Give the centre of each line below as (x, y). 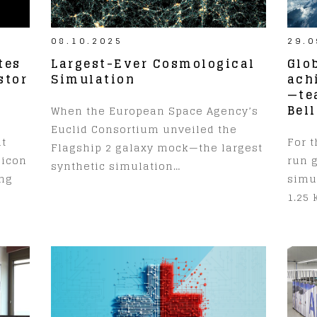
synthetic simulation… (116, 166)
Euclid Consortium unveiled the (144, 129)
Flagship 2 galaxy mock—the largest (157, 147)
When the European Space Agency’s (155, 110)
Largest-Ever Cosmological (153, 63)
